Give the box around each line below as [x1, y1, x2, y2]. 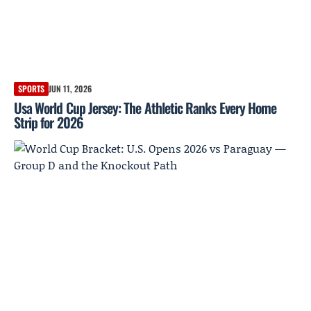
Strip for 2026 [14, 112, 83, 133]
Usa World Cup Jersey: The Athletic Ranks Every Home [14, 97, 277, 119]
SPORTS [18, 83, 44, 95]
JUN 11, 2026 [49, 83, 92, 95]
